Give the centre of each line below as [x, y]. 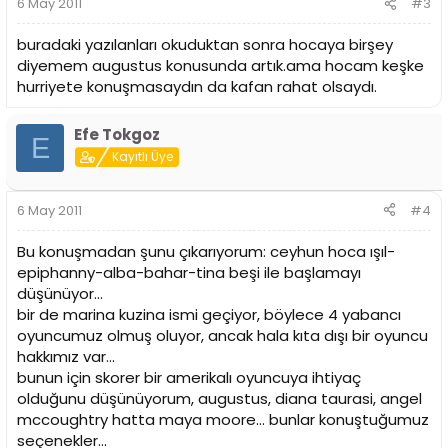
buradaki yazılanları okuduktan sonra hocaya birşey [205, 45]
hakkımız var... [66, 356]
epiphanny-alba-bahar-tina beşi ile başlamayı [189, 272]
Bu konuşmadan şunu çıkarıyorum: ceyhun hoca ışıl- [206, 251]
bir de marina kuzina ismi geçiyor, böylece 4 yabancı [209, 314]
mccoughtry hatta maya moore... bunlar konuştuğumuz [223, 419]
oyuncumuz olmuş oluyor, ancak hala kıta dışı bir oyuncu [222, 335]
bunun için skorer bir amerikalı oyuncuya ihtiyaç [189, 377]
